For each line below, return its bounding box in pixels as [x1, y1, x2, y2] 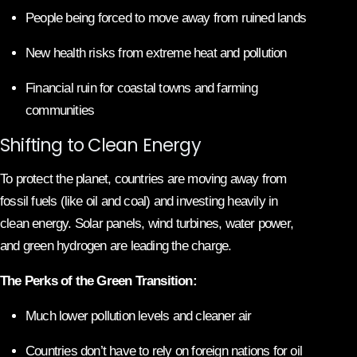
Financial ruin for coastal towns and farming [25, 80, 257, 96]
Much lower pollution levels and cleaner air [25, 308, 252, 324]
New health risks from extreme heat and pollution [25, 45, 287, 61]
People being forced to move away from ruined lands [25, 10, 307, 25]
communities [25, 102, 95, 118]
